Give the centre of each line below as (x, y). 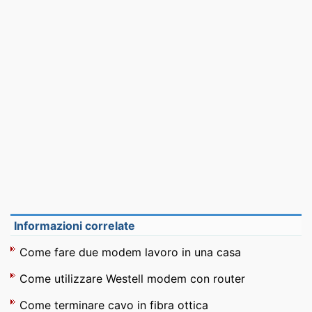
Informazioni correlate (75, 226)
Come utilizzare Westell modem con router (132, 279)
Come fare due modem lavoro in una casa (130, 252)
